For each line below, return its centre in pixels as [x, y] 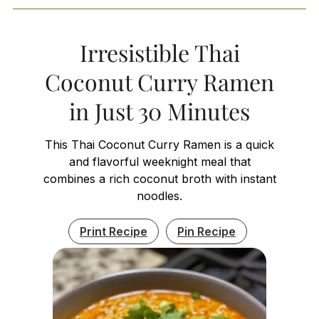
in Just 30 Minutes [159, 110]
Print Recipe [114, 231]
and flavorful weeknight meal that [159, 161]
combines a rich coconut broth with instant [159, 178]
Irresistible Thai [159, 52]
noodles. [159, 195]
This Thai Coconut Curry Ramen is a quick [159, 144]
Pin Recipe [206, 231]
